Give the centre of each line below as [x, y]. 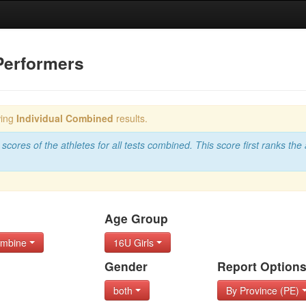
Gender [126, 266]
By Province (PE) [264, 290]
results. [130, 118]
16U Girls [135, 242]
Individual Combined [65, 118]
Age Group [136, 218]
